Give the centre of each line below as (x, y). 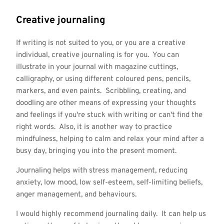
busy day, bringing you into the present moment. (96, 151)
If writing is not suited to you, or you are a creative (100, 43)
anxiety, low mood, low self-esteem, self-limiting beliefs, (109, 182)
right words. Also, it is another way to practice (94, 127)
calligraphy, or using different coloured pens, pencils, (103, 79)
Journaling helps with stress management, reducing (101, 170)
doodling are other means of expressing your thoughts (106, 103)
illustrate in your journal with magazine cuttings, (97, 67)
